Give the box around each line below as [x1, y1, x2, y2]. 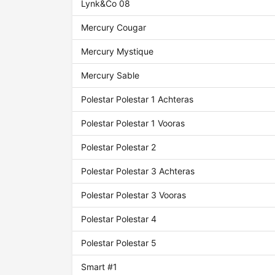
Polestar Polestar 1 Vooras [81, 118, 185, 129]
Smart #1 [81, 261, 118, 273]
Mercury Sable [81, 70, 140, 81]
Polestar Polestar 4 [81, 214, 157, 225]
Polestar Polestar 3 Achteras [81, 166, 195, 177]
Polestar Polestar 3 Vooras [81, 190, 187, 201]
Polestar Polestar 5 [81, 238, 157, 249]
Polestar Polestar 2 [81, 142, 157, 153]
